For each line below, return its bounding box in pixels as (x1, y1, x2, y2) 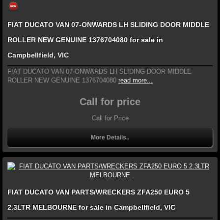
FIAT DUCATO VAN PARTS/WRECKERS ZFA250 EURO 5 (7, 188, 190, 196)
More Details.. (91, 134, 129, 141)
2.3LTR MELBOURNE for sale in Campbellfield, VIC (7, 203, 175, 212)
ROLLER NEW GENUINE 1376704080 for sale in (7, 36, 163, 44)
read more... (118, 77, 153, 84)
